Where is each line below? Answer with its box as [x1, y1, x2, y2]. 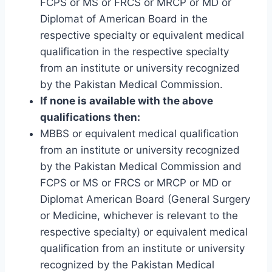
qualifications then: [40, 111, 140, 124]
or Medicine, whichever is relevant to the [40, 209, 238, 222]
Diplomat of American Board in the [40, 13, 208, 25]
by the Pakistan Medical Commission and [40, 160, 242, 173]
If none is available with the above [40, 95, 213, 107]
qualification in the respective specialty [40, 46, 229, 58]
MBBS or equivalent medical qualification [40, 127, 239, 140]
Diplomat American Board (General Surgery [40, 193, 250, 206]
